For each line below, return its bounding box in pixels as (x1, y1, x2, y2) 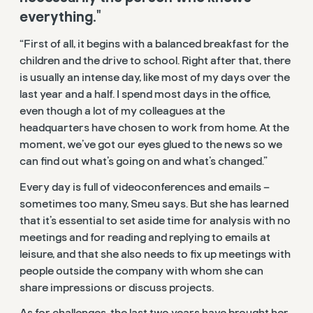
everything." (20, 8, 101, 27)
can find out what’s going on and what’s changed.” (20, 154, 268, 169)
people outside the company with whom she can (20, 263, 263, 278)
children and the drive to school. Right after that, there (20, 54, 291, 68)
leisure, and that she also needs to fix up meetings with (20, 247, 291, 261)
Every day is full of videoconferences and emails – (20, 180, 270, 194)
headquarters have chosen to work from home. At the (20, 121, 289, 136)
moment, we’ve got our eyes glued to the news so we (20, 138, 282, 152)
